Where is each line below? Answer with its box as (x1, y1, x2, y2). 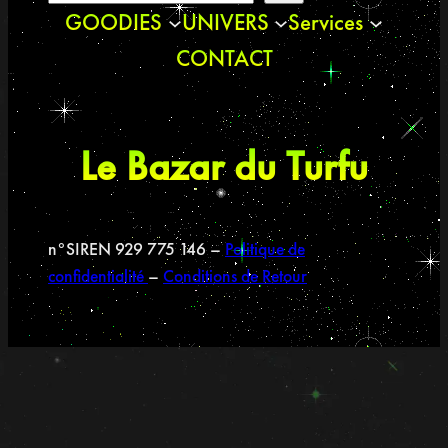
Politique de (225, 237, 305, 260)
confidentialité (48, 264, 148, 287)
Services (288, 6, 364, 37)
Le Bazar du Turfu (80, 140, 368, 193)
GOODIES (65, 6, 163, 37)
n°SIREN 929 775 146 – (48, 237, 225, 260)
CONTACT (175, 42, 273, 73)
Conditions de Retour (163, 264, 307, 287)
